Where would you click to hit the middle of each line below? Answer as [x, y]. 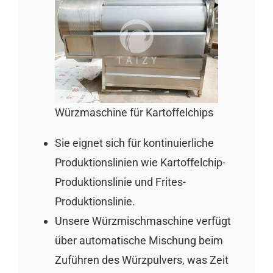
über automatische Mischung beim [139, 241]
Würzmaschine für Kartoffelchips [134, 113]
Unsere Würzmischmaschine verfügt [143, 221]
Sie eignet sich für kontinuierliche [134, 143]
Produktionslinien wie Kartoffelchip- [140, 163]
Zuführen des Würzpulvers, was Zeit [141, 260]
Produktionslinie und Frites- [120, 182]
